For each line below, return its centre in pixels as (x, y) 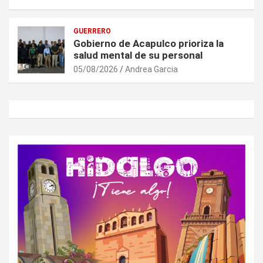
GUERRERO (92, 31)
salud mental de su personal (138, 55)
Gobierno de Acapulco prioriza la (149, 44)
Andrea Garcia (151, 70)
